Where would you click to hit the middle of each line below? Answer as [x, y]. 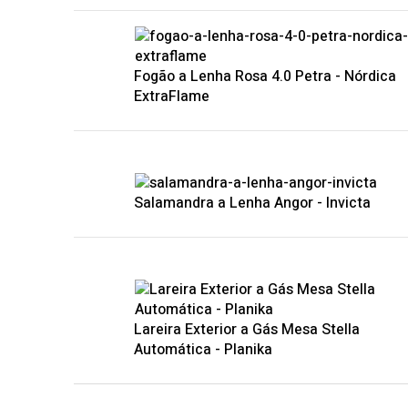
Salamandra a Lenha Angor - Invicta [252, 203]
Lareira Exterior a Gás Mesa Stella [247, 329]
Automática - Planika [203, 349]
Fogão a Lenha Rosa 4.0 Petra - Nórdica [265, 76]
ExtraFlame [172, 96]
